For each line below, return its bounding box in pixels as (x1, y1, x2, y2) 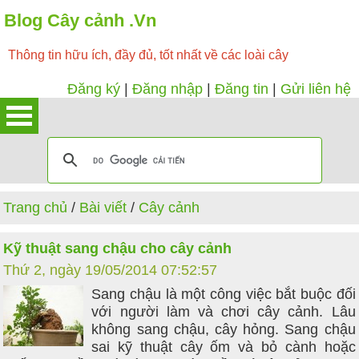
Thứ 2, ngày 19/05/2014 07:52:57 (3, 262, 218, 278)
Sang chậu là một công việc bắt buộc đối (91, 286, 356, 302)
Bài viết (79, 200, 127, 216)
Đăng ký (67, 81, 120, 97)
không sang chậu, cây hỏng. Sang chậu (91, 321, 356, 337)
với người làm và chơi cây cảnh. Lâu (91, 304, 356, 320)
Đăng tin (215, 81, 268, 97)
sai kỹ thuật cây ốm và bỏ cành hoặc (91, 339, 356, 355)
